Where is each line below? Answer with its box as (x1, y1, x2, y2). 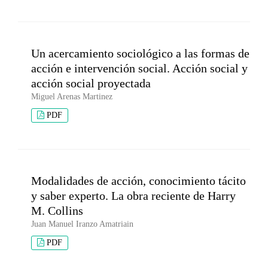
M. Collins (31, 204, 83, 218)
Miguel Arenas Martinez (31, 92, 112, 102)
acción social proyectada (31, 77, 151, 90)
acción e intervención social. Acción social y (31, 62, 248, 75)
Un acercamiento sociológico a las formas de (31, 47, 249, 60)
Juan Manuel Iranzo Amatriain (31, 220, 133, 229)
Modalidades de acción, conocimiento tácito (31, 174, 246, 188)
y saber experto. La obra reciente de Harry (31, 189, 236, 203)
